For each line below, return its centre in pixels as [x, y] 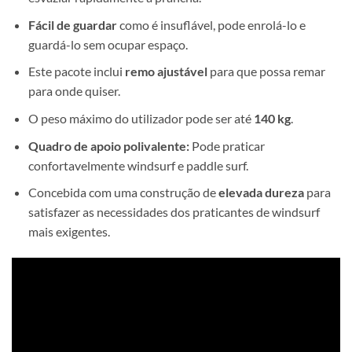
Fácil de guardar [72, 24]
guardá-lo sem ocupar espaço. [108, 44]
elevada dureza [261, 192]
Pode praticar [227, 145]
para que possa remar [266, 71]
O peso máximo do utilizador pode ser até [141, 118]
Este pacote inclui [75, 71]
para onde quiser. [74, 91]
